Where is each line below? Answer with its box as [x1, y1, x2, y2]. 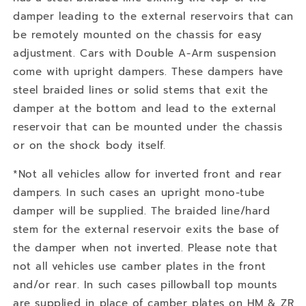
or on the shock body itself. [13, 137, 166, 153]
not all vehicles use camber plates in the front [13, 258, 266, 274]
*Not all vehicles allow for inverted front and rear [13, 166, 282, 182]
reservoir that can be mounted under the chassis [13, 119, 283, 135]
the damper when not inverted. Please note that [13, 240, 278, 255]
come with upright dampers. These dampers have [13, 64, 284, 79]
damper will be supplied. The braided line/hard [13, 203, 270, 219]
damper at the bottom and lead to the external [13, 100, 277, 116]
